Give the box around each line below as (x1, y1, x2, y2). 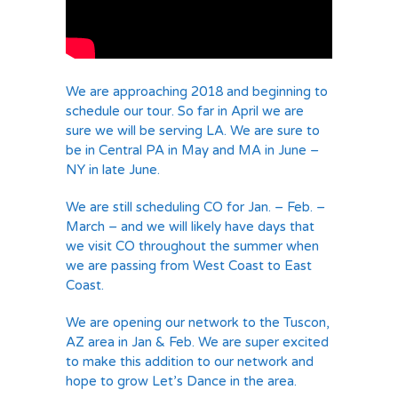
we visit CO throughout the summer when (66, 238, 319, 254)
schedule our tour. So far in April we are (66, 103, 304, 119)
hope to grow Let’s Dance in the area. (66, 373, 297, 389)
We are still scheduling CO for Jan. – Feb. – (66, 199, 325, 215)
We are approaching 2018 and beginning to (66, 84, 328, 99)
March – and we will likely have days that (66, 219, 314, 235)
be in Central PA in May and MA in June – (66, 142, 319, 158)
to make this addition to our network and (66, 354, 314, 370)
